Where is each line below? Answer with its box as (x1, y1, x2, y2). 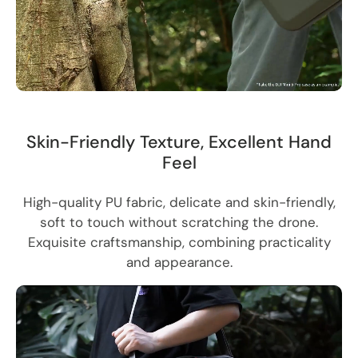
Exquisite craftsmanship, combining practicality (27, 233, 331, 251)
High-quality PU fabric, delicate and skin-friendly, (22, 193, 336, 211)
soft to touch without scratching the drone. (40, 213, 318, 231)
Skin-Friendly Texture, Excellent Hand (26, 130, 332, 153)
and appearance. (125, 253, 233, 271)
